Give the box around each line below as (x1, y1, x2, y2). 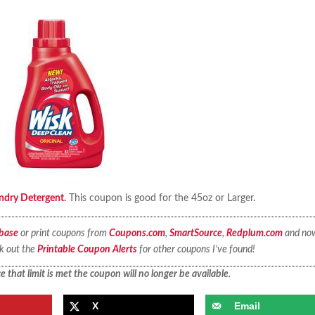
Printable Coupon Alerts (37, 244, 137, 255)
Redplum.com (226, 228, 283, 238)
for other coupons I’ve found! (136, 244, 255, 255)
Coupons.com (108, 228, 165, 238)
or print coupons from (18, 228, 109, 238)
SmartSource (169, 228, 222, 238)
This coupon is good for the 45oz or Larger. (66, 193, 256, 204)
